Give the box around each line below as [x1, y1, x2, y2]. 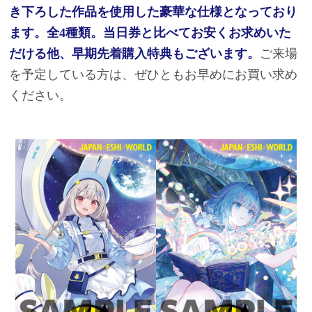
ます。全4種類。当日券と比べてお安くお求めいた [9, 26, 292, 40]
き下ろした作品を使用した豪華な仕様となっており [9, 5, 298, 19]
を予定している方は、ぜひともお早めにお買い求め [9, 68, 298, 82]
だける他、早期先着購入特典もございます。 [9, 47, 260, 61]
